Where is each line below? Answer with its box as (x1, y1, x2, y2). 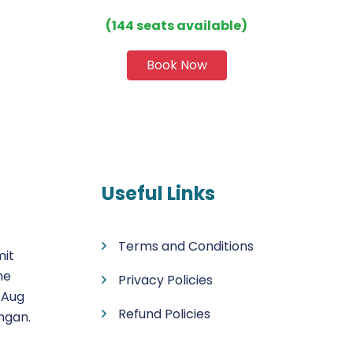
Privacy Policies (118, 271, 213, 290)
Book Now (146, 56, 207, 74)
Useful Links (102, 180, 215, 207)
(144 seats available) (106, 17, 247, 35)
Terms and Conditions (118, 237, 254, 256)
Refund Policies (118, 305, 210, 324)
